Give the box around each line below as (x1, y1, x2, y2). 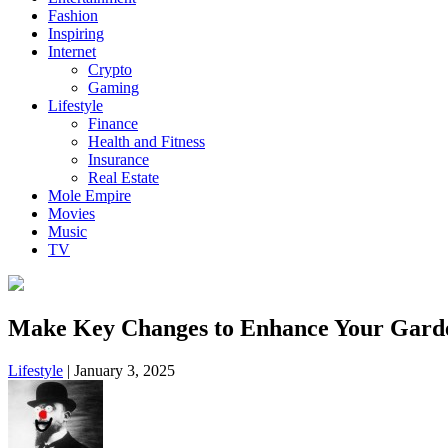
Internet (48, 43, 96, 60)
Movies (48, 205, 95, 222)
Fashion (48, 7, 98, 24)
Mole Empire (48, 187, 131, 204)
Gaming (88, 79, 139, 96)
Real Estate (88, 169, 159, 186)
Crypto (88, 61, 132, 78)
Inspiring (48, 25, 104, 42)
